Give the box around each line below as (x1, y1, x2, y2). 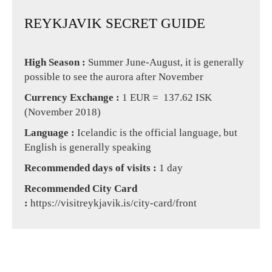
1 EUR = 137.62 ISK (122, 91, 212, 103)
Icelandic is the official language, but (75, 126, 237, 138)
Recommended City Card (24, 182, 32, 194)
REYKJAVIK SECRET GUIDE (33, 15, 205, 31)
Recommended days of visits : (32, 161, 157, 174)
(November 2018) (24, 106, 101, 118)
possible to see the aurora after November (24, 70, 203, 83)
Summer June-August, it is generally (88, 56, 244, 68)
